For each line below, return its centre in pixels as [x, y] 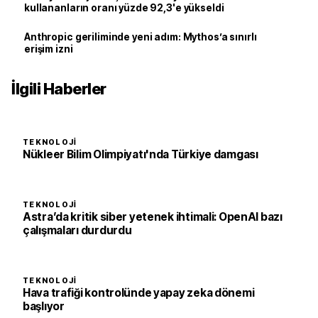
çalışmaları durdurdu [77, 231]
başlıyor [44, 307]
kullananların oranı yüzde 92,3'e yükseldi [124, 8]
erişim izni [49, 49]
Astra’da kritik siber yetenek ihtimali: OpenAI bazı [153, 217]
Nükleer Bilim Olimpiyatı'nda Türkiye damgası [141, 155]
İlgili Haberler [59, 89]
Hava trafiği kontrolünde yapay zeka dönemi [139, 293]
